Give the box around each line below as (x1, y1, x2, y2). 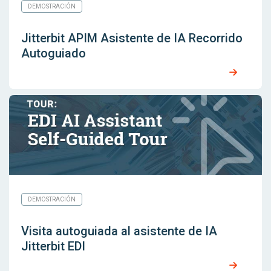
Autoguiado (21, 46, 86, 61)
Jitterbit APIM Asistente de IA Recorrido (21, 31, 243, 46)
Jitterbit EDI (21, 239, 85, 254)
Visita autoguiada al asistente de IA (21, 224, 217, 239)
